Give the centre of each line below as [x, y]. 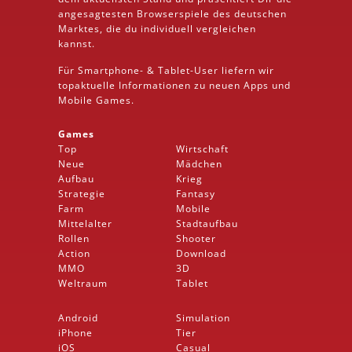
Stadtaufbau [207, 223]
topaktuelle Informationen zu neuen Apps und [174, 85]
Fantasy [196, 193]
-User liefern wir [232, 70]
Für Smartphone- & [108, 70]
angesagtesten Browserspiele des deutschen [172, 13]
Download [201, 253]
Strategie [82, 193]
